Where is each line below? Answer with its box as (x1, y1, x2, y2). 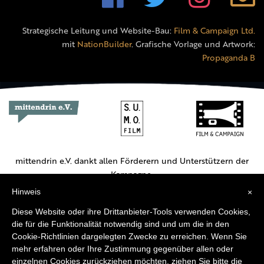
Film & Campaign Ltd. (174, 24, 255, 37)
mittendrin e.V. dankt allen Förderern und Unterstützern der (15, 154, 249, 167)
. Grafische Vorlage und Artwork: (131, 38, 255, 51)
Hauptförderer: (106, 194, 158, 205)
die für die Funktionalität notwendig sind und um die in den (12, 219, 229, 229)
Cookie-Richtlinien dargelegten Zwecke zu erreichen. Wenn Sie (12, 232, 247, 241)
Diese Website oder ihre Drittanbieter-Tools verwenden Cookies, (12, 207, 250, 216)
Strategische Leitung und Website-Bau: (22, 24, 174, 37)
